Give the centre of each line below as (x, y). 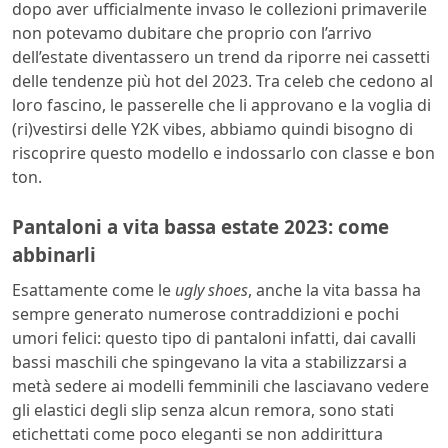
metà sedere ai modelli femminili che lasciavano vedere (220, 386)
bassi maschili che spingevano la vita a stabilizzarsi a (209, 362)
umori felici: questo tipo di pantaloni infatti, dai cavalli (214, 338)
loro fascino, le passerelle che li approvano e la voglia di (221, 104)
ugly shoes (211, 290)
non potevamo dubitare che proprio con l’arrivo (192, 32)
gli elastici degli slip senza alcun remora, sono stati (203, 410)
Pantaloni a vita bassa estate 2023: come (200, 226)
